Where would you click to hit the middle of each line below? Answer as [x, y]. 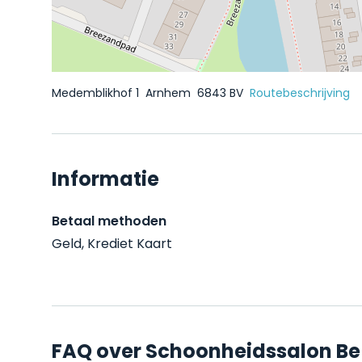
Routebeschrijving [300, 93]
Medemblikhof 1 [97, 93]
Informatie [105, 179]
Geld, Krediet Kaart [112, 244]
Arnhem [170, 93]
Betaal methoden [109, 221]
